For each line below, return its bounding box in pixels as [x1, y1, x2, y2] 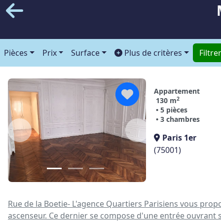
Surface [71, 47, 100, 58]
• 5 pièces [156, 105, 187, 114]
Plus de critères [122, 47, 183, 58]
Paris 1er [162, 132, 196, 143]
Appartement [154, 86, 200, 96]
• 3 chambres [156, 114, 200, 124]
